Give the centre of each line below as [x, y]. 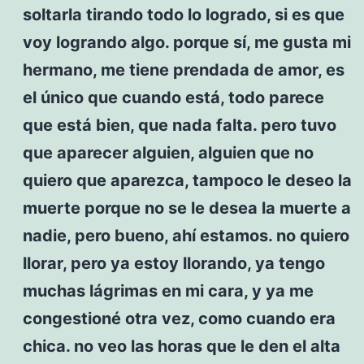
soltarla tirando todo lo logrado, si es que [183, 14]
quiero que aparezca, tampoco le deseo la [187, 180]
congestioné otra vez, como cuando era [179, 318]
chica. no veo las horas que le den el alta [181, 346]
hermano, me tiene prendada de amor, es [183, 69]
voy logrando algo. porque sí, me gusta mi [186, 42]
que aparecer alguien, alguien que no [168, 152]
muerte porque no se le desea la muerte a [186, 208]
